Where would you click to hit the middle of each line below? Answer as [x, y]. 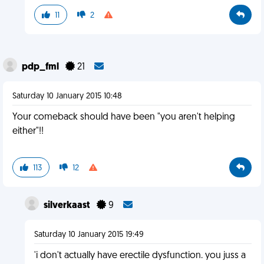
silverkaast [67, 206]
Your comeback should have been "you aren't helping [124, 117]
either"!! [28, 131]
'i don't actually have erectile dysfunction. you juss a [140, 256]
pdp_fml [41, 67]
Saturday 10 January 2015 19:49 [89, 235]
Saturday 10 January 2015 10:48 [67, 96]
